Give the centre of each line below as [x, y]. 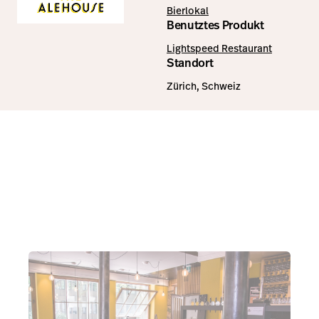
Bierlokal [188, 10]
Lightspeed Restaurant [219, 48]
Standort [190, 63]
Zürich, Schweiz [204, 86]
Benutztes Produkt [215, 25]
